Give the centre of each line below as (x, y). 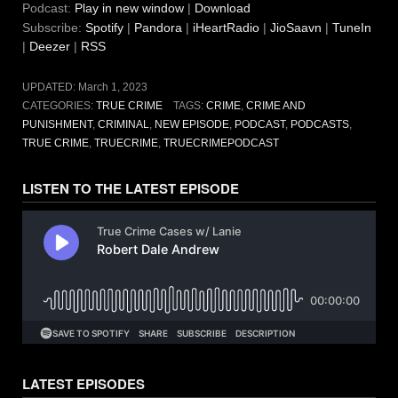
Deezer (50, 47)
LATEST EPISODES (84, 384)
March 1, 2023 (113, 88)
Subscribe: (54, 28)
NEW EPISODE (192, 125)
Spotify (104, 28)
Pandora (158, 28)
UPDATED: (50, 88)
